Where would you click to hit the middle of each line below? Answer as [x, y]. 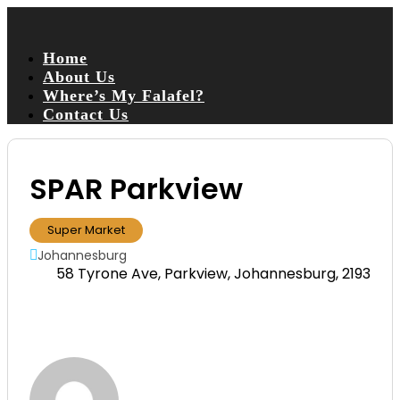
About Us [79, 77]
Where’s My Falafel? [124, 96]
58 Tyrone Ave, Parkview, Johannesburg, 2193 [213, 274]
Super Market [86, 230]
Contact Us [86, 114]
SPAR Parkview [136, 189]
